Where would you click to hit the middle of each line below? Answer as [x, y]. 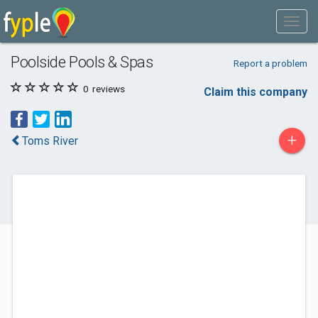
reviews [108, 89]
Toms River [50, 141]
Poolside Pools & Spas [82, 62]
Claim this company [256, 92]
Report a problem [270, 63]
